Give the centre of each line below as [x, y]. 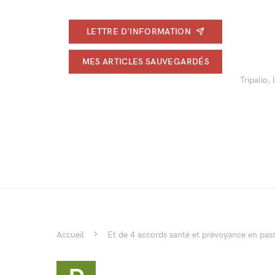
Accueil [70, 235]
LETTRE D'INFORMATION [139, 31]
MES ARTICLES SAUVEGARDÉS [145, 61]
